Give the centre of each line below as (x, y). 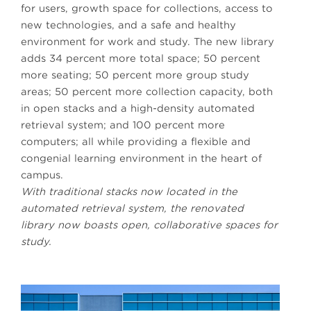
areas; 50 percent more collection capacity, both (147, 92)
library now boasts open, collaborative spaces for (149, 225)
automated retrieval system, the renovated (132, 209)
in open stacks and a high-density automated (138, 109)
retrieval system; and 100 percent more (123, 125)
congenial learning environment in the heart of (141, 159)
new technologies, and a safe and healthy (128, 25)
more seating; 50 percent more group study (135, 75)
